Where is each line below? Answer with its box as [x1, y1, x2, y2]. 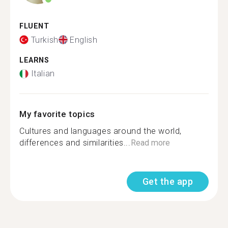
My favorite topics [19, 109, 95, 119]
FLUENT [19, 22, 49, 31]
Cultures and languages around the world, [19, 126, 182, 136]
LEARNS [19, 55, 49, 65]
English [70, 35, 98, 45]
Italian [31, 69, 55, 78]
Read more [130, 138, 170, 148]
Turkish [31, 35, 59, 45]
